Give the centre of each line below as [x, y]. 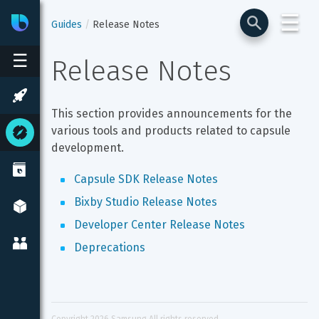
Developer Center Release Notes [159, 225]
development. [88, 148]
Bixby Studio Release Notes [146, 202]
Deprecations [110, 247]
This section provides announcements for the [173, 114]
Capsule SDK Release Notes [146, 179]
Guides [67, 25]
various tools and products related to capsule [172, 131]
